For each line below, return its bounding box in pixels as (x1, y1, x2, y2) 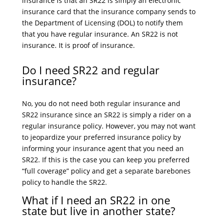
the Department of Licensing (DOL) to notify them (22, 18, 183, 27)
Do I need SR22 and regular (22, 63, 159, 77)
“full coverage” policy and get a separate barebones (22, 166, 191, 175)
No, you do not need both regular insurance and (22, 99, 180, 108)
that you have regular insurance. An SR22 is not (22, 29, 178, 39)
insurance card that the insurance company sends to (22, 7, 196, 16)
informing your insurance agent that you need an (22, 144, 184, 153)
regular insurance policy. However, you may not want (22, 121, 196, 131)
